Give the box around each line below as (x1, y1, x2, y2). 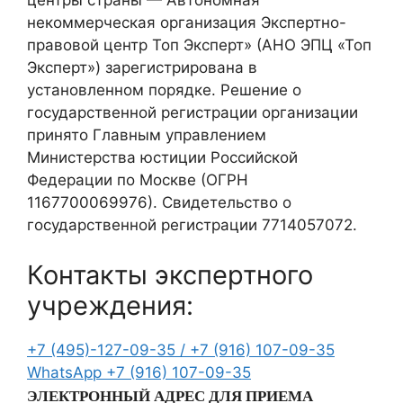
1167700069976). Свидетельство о (27, 193, 291, 212)
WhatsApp (27, 363, 106, 381)
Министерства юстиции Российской (27, 148, 298, 167)
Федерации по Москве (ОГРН (27, 171, 248, 190)
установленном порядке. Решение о (27, 81, 301, 100)
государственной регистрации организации (27, 103, 358, 122)
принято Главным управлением (27, 126, 266, 145)
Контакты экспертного (27, 258, 313, 291)
